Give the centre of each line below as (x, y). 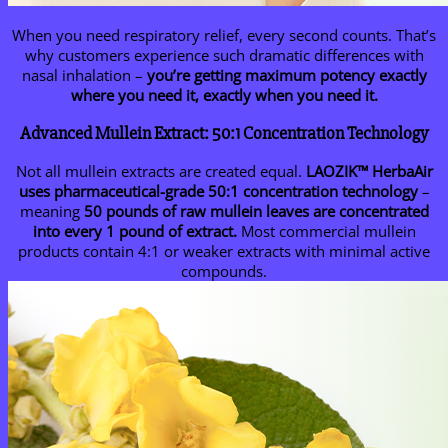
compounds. (224, 271)
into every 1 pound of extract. (134, 231)
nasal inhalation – (84, 74)
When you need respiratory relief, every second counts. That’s (224, 34)
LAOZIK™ (338, 171)
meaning (51, 211)
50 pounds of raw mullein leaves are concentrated (256, 211)
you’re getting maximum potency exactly (286, 74)
